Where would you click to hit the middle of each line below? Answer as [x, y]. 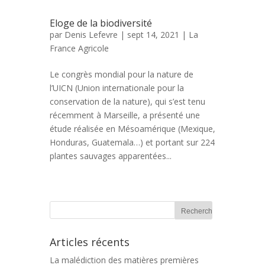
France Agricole [79, 48]
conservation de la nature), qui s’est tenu [127, 101]
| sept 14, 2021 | [153, 35]
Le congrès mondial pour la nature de [122, 74]
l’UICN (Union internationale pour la [117, 88]
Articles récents [90, 242]
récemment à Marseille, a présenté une [125, 115]
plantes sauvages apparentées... [111, 156]
